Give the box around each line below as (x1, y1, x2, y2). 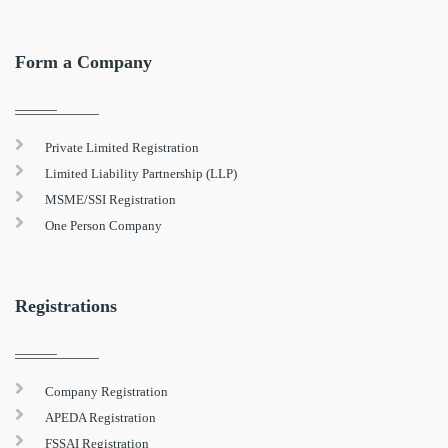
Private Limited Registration (45, 139, 199, 155)
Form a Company (15, 51, 152, 72)
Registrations (15, 295, 117, 316)
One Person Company (45, 217, 162, 233)
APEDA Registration (45, 409, 156, 425)
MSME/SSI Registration (45, 191, 176, 207)
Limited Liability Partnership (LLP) (45, 165, 237, 181)
